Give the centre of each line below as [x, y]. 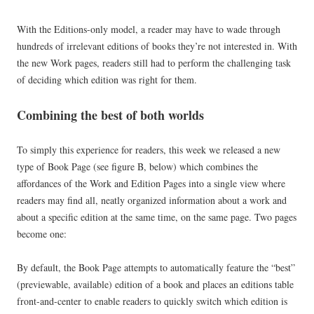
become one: [42, 234]
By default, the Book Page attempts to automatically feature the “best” [156, 268]
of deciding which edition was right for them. [107, 80]
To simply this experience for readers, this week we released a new [149, 150]
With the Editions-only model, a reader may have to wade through [149, 29]
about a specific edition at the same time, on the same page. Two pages [157, 217]
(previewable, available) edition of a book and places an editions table [155, 285]
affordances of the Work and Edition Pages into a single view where [151, 184]
